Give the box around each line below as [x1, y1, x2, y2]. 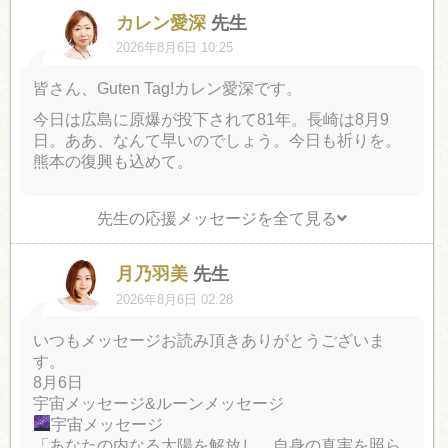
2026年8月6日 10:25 [116, 40, 234, 56]
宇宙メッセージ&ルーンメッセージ [33, 394, 285, 412]
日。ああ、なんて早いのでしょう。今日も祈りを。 [33, 132, 402, 150]
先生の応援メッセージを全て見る [96, 210, 337, 227]
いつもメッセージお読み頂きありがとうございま [33, 331, 386, 349]
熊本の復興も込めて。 [33, 153, 194, 171]
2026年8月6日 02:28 [116, 291, 234, 307]
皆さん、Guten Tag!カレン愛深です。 [33, 80, 303, 98]
